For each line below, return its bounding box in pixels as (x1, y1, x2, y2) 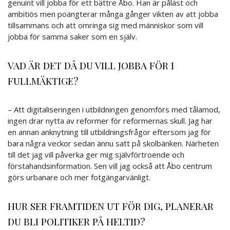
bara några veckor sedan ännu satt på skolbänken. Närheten (8, 138, 219, 148)
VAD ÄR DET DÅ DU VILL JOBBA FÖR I (8, 58, 174, 72)
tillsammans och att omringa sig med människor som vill (8, 20, 203, 30)
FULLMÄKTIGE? (8, 73, 78, 87)
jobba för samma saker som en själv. (8, 31, 137, 42)
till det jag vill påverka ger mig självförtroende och (8, 149, 184, 160)
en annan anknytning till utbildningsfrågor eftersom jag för (8, 126, 211, 137)
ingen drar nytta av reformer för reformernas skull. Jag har (8, 115, 213, 126)
